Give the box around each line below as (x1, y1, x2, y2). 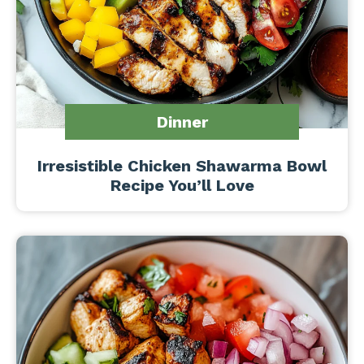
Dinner (156, 112, 208, 132)
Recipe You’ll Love (110, 175, 254, 195)
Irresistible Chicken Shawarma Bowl (37, 156, 327, 175)
